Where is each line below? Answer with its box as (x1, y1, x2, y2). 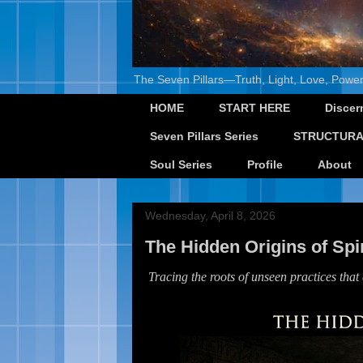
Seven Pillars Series (150, 130, 258, 143)
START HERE (219, 101, 290, 115)
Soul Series (150, 157, 212, 171)
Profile (247, 157, 283, 171)
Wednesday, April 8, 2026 (145, 209, 275, 223)
